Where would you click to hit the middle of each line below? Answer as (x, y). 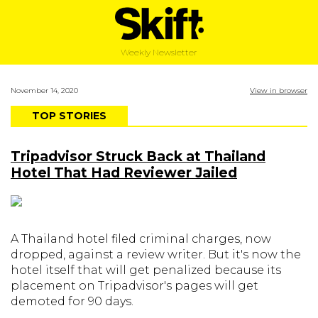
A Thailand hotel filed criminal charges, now (141, 239)
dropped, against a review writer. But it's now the (156, 254)
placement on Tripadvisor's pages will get (135, 286)
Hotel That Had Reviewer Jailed (124, 173)
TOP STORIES (69, 116)
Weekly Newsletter (159, 53)
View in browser (279, 91)
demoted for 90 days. (72, 301)
